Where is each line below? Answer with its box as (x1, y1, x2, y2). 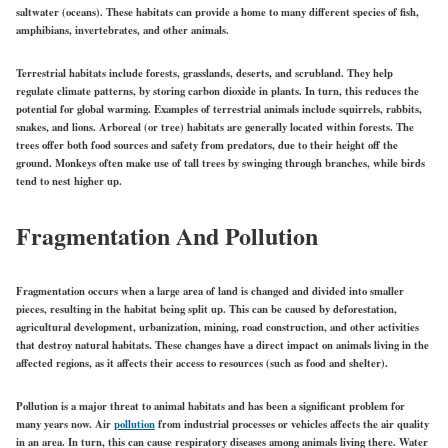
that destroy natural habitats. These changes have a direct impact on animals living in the (16, 336, 429, 353)
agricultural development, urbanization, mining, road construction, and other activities (16, 318, 419, 335)
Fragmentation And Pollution (16, 217, 318, 253)
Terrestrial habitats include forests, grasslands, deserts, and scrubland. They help (16, 64, 393, 81)
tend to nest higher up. (16, 172, 122, 189)
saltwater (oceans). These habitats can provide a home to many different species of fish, (16, 3, 419, 20)
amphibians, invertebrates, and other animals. (16, 21, 229, 38)
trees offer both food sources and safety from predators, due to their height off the (16, 136, 398, 153)
